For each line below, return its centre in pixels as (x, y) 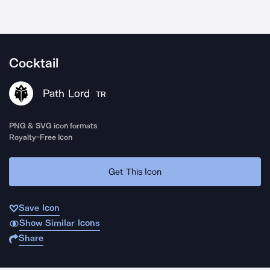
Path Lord (66, 93)
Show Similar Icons (59, 223)
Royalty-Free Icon (41, 137)
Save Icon (39, 208)
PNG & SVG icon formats (54, 126)
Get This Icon (135, 171)
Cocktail (34, 63)
